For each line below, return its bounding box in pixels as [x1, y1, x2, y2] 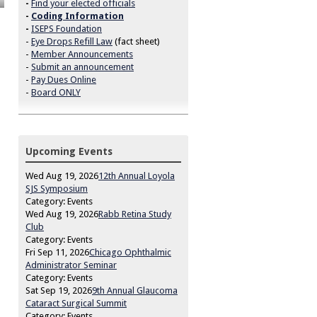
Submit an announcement [31, 61, 134, 72]
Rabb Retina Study [98, 208, 171, 219]
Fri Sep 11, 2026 [25, 246, 89, 258]
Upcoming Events [25, 145, 113, 157]
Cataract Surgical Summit [25, 297, 127, 309]
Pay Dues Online [31, 74, 96, 85]
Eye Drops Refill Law [31, 35, 113, 47]
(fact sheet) [113, 35, 160, 47]
